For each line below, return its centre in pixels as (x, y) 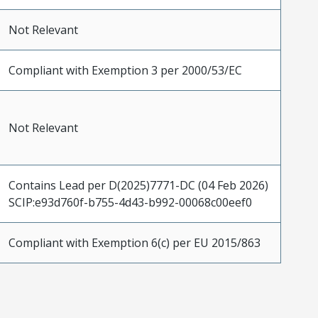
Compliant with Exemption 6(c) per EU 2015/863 (134, 243)
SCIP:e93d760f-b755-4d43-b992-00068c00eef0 (130, 203)
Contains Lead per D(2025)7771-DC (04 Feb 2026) (138, 186)
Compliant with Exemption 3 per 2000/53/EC (125, 71)
